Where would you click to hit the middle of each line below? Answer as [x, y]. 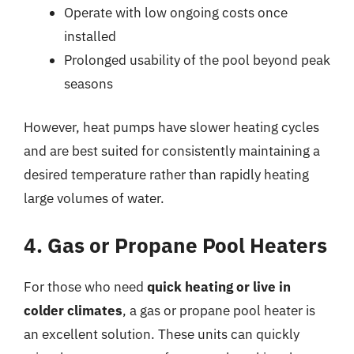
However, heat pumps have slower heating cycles [171, 127]
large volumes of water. [94, 198]
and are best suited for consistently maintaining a [172, 151]
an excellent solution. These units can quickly [162, 334]
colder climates [73, 310]
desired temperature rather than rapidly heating [166, 175]
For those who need [85, 286]
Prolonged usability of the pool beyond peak [197, 60]
